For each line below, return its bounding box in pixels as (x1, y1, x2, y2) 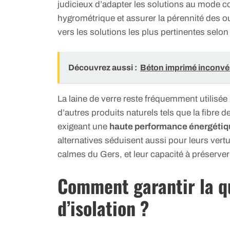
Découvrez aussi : (68, 63, 137, 72)
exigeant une (57, 122, 109, 132)
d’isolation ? (57, 194, 149, 221)
